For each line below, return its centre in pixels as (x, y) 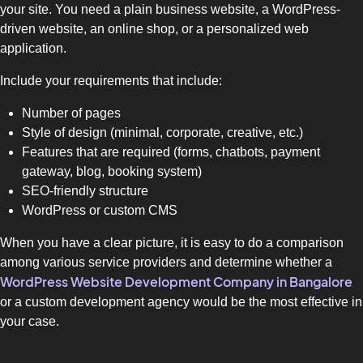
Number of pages (72, 113)
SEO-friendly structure (85, 191)
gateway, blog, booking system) (112, 172)
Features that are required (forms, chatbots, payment (171, 152)
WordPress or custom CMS (100, 211)
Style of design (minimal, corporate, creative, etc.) (163, 133)
